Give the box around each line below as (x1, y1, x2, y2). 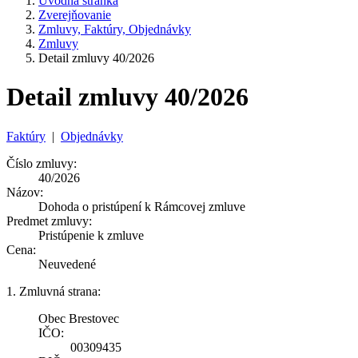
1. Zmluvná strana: (6, 284, 101, 298)
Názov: (6, 185, 43, 199)
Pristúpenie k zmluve (38, 228, 144, 242)
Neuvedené (38, 257, 96, 271)
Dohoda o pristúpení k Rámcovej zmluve (38, 199, 245, 213)
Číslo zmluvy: (6, 156, 77, 170)
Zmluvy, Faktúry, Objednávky (38, 22, 191, 36)
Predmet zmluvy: (6, 213, 92, 228)
